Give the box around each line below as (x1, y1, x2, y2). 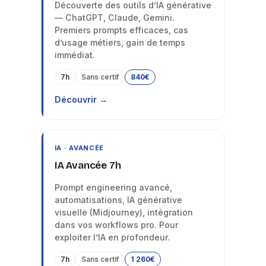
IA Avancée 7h (54, 159, 121, 172)
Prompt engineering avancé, (54, 182, 172, 192)
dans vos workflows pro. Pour (54, 219, 178, 230)
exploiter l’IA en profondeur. (54, 232, 170, 242)
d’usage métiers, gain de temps (54, 37, 185, 47)
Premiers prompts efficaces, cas (54, 24, 188, 35)
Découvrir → (54, 94, 107, 104)
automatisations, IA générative (54, 194, 182, 205)
